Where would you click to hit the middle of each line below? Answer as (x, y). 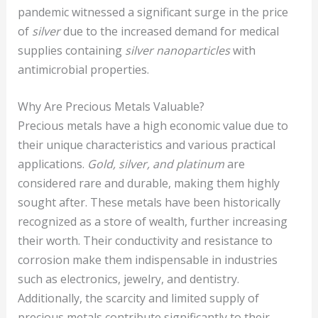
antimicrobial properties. (83, 69)
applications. (52, 164)
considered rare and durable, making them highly (148, 183)
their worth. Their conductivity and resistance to (145, 241)
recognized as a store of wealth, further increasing (152, 222)
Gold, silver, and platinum (155, 164)
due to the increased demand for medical (169, 31)
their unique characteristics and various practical (146, 145)
